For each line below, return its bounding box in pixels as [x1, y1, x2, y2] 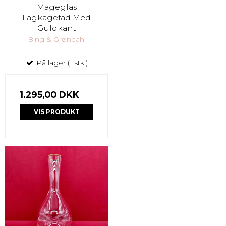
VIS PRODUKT [33, 108, 80, 116]
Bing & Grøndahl [27, 34, 86, 44]
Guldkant [37, 23, 76, 33]
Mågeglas [36, 2, 77, 12]
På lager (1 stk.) [34, 58, 88, 67]
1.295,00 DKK [20, 89, 79, 100]
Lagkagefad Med [22, 13, 91, 22]
